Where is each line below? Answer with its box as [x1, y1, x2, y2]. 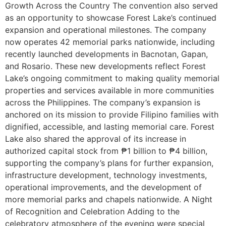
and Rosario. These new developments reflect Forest [5, 61, 206, 72]
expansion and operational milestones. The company [5, 25, 206, 35]
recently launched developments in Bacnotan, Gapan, [5, 49, 208, 60]
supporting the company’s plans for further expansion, [5, 158, 213, 168]
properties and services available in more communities [5, 85, 214, 96]
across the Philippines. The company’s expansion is [5, 97, 200, 108]
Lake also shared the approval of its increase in [5, 134, 186, 144]
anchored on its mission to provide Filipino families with [5, 109, 218, 120]
